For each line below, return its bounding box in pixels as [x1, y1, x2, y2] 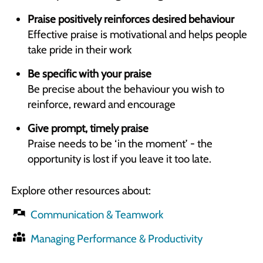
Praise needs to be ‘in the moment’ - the [27, 136, 213, 150]
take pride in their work [27, 43, 131, 56]
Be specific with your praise [27, 66, 151, 80]
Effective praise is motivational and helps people [27, 28, 247, 41]
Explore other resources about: [11, 183, 151, 197]
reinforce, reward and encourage [27, 97, 176, 111]
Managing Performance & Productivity [31, 231, 203, 245]
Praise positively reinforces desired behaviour [27, 12, 234, 26]
